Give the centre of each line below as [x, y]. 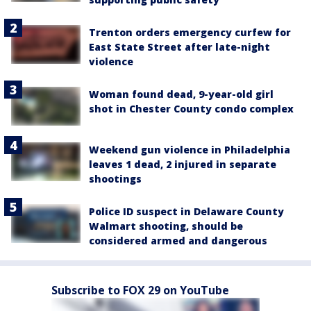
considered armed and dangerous [178, 241]
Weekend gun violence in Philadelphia [190, 150]
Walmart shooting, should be [166, 226]
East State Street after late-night [179, 47]
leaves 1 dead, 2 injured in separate [183, 164]
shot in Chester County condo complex [191, 108]
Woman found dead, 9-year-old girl [181, 94]
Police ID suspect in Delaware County [186, 211]
